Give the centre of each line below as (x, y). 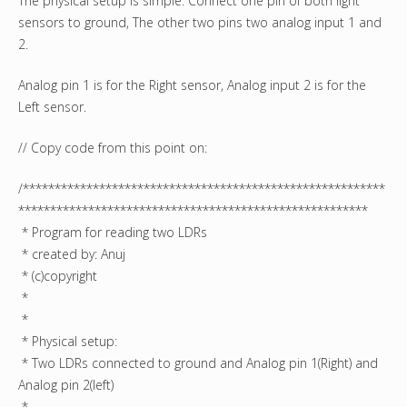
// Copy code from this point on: (113, 148)
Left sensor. (52, 107)
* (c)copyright (58, 276)
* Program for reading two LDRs (113, 233)
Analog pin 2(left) (66, 385)
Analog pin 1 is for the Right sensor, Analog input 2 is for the (192, 85)
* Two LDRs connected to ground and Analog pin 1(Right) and (198, 363)
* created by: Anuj (72, 254)
